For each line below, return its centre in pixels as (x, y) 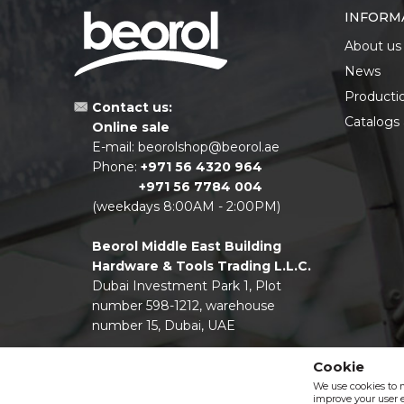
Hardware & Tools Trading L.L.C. (202, 266)
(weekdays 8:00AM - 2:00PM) (186, 206)
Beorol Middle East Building (187, 246)
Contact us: (132, 107)
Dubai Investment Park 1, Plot (187, 285)
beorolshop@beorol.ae (209, 147)
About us (373, 46)
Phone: (116, 166)
